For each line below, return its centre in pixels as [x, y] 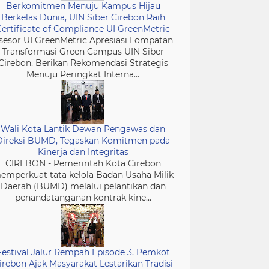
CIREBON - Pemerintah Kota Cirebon [83, 163]
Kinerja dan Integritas [83, 152]
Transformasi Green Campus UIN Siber [83, 52]
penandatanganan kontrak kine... [83, 198]
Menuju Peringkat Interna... [83, 74]
